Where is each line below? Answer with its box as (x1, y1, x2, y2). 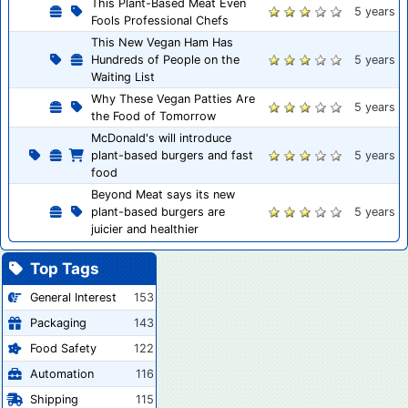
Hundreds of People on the (91, 52, 240, 66)
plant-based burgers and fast (91, 148, 253, 162)
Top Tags (23, 259, 99, 278)
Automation (30, 366, 94, 381)
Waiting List (91, 69, 155, 84)
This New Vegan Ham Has (91, 35, 233, 49)
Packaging (30, 315, 87, 330)
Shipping (30, 392, 78, 406)
